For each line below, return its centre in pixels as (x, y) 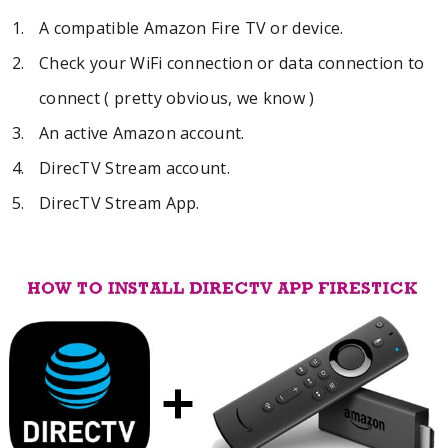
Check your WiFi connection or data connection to (231, 63)
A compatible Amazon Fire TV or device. (191, 28)
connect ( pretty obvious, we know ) (176, 98)
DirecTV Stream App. (119, 203)
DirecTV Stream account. (134, 168)
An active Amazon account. (141, 133)
